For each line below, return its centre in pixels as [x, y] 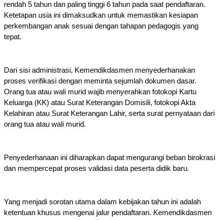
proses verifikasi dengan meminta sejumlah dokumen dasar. [100, 81]
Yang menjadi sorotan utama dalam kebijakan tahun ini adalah [102, 202]
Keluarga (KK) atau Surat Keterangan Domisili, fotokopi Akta [100, 103]
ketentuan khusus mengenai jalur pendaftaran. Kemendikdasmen [108, 213]
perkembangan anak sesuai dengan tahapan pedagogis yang [101, 26]
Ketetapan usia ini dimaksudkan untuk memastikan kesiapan [101, 15]
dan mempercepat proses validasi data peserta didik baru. [96, 169]
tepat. [13, 37]
